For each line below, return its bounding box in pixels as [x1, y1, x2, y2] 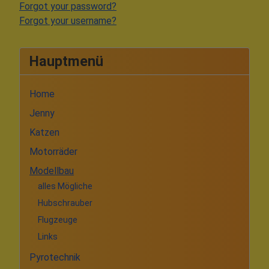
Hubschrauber [38, 198, 92, 208]
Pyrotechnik [29, 251, 80, 263]
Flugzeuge [38, 215, 77, 225]
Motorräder [29, 145, 77, 157]
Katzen [29, 126, 59, 138]
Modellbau [29, 165, 74, 177]
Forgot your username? [19, 14, 116, 26]
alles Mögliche [38, 181, 92, 192]
